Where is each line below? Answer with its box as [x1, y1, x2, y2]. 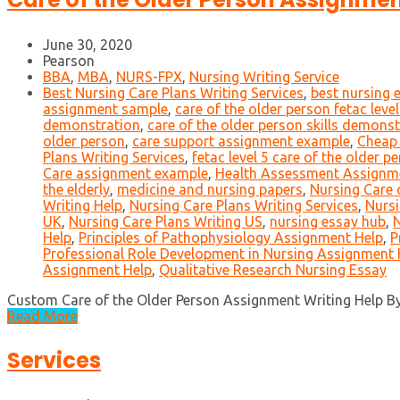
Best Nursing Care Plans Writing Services [43, 85, 304, 102]
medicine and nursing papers [117, 181, 303, 198]
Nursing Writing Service [189, 69, 339, 86]
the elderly [43, 181, 110, 198]
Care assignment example [43, 165, 208, 182]
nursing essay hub [270, 213, 386, 230]
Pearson [43, 53, 95, 70]
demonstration [43, 117, 140, 134]
